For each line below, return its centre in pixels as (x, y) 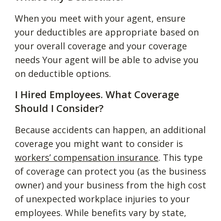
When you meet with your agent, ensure (100, 18)
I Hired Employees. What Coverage (97, 94)
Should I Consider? (60, 108)
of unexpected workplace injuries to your (102, 199)
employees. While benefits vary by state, (101, 212)
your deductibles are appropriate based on (107, 32)
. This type (181, 157)
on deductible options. (63, 73)
